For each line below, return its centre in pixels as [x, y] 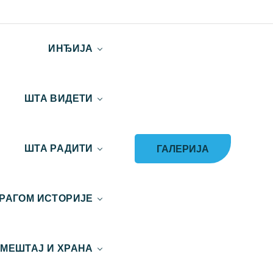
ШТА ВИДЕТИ [58, 98]
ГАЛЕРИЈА [183, 148]
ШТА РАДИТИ [58, 148]
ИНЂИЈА [71, 48]
